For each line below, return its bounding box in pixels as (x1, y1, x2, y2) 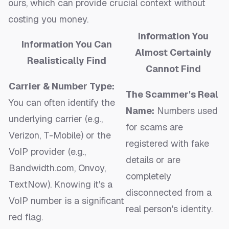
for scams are (126, 121, 183, 133)
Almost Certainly (134, 47, 212, 59)
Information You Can (21, 38, 112, 51)
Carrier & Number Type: (9, 80, 114, 93)
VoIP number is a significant (9, 195, 124, 207)
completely (126, 170, 171, 182)
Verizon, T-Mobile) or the (9, 129, 111, 142)
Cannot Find (145, 63, 201, 75)
